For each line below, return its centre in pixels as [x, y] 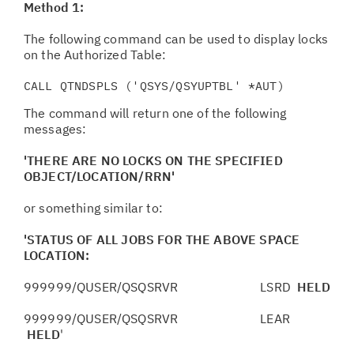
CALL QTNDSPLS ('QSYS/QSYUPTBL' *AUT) [154, 86]
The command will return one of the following [155, 113]
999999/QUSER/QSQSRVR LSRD [161, 287]
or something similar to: [93, 208]
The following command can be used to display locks [176, 39]
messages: [55, 129]
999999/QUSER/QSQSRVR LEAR [157, 318]
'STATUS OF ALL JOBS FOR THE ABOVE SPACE [162, 239]
